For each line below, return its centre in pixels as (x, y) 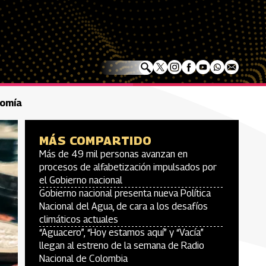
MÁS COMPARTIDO (96, 141)
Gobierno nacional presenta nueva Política (125, 193)
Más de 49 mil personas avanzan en (113, 154)
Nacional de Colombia (83, 259)
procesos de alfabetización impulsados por (128, 167)
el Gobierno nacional (81, 180)
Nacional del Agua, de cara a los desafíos (123, 206)
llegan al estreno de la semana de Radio (122, 246)
